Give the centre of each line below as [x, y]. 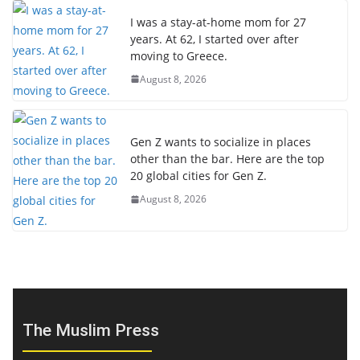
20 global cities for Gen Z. [198, 176]
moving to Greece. [179, 55]
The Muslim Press [91, 331]
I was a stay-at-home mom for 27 [218, 22]
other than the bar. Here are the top [227, 159]
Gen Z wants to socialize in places [221, 142]
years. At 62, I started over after [215, 39]
